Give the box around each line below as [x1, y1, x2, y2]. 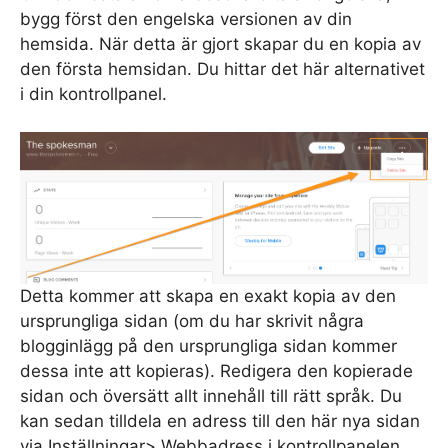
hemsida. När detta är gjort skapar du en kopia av [20, 33, 421, 54]
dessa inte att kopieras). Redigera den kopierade [20, 360, 413, 381]
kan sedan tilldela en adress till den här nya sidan [20, 410, 420, 431]
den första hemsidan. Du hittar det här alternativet [20, 58, 425, 79]
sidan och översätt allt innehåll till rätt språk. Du [20, 385, 402, 406]
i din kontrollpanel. [20, 83, 167, 104]
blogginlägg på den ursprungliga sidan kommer [20, 335, 397, 356]
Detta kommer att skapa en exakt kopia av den [20, 285, 396, 306]
